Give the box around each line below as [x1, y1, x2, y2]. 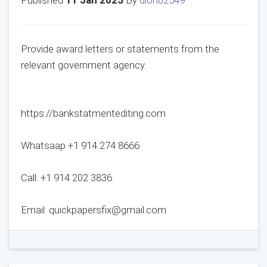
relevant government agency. [21, 59, 146, 71]
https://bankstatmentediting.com [21, 107, 166, 119]
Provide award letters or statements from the [21, 43, 219, 55]
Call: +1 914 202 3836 [21, 172, 112, 184]
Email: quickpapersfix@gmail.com [21, 204, 166, 216]
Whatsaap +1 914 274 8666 [21, 139, 139, 151]
